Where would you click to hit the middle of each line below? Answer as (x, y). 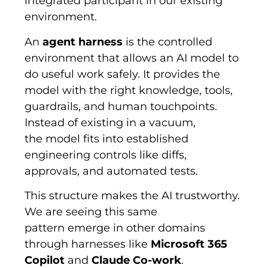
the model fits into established (107, 138)
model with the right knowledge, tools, (129, 90)
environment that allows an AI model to (132, 58)
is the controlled (168, 42)
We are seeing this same (91, 212)
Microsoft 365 (189, 244)
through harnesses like (88, 244)
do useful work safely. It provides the (123, 74)
